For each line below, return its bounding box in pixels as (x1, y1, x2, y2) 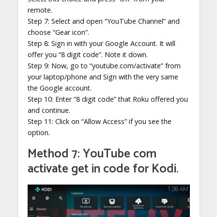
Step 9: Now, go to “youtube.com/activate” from (27, 61, 181, 71)
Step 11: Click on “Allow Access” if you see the (27, 117, 171, 126)
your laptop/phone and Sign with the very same (27, 72, 178, 82)
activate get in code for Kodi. (27, 159, 179, 180)
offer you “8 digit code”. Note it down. (27, 50, 148, 60)
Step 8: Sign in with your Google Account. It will (27, 39, 175, 48)
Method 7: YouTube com (27, 144, 156, 165)
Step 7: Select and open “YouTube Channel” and (27, 16, 180, 26)
